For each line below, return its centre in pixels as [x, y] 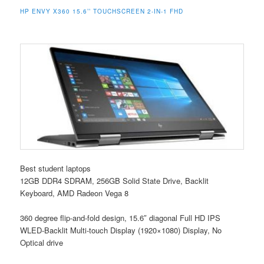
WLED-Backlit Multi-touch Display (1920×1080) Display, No [121, 230]
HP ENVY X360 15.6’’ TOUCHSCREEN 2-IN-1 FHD [102, 11]
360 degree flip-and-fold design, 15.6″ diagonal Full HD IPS [121, 217]
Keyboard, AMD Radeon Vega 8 [75, 193]
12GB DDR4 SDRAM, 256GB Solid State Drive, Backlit [115, 180]
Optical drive [42, 242]
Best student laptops [56, 168]
